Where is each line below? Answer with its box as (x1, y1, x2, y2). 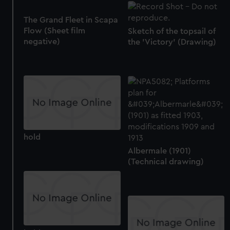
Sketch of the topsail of (127, 27, 216, 36)
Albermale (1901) (127, 147, 191, 156)
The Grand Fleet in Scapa (24, 16, 119, 25)
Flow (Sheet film (24, 27, 86, 35)
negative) (24, 37, 61, 46)
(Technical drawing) (127, 158, 204, 166)
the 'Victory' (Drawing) (127, 38, 216, 47)
